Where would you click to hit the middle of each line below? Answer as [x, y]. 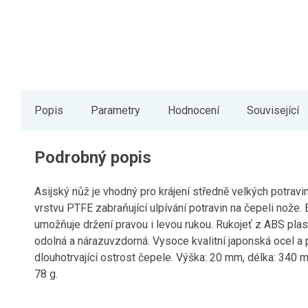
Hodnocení [194, 110]
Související [273, 110]
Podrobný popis [93, 157]
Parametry [115, 110]
